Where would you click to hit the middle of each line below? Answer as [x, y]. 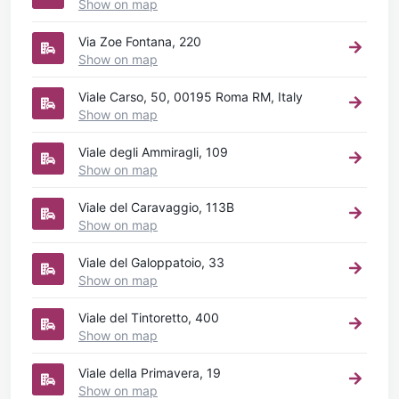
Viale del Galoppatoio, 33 [151, 262]
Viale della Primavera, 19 [150, 372]
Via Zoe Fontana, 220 [140, 41]
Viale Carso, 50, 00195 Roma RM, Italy [191, 96]
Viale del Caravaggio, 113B [156, 207]
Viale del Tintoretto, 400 [149, 317]
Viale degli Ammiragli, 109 [153, 151]
